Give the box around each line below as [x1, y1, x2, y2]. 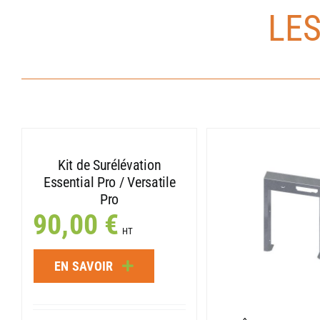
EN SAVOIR [54, 258, 114, 274]
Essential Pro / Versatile [43, 173, 176, 191]
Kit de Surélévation [58, 156, 161, 174]
